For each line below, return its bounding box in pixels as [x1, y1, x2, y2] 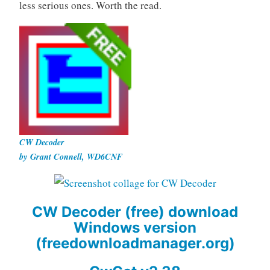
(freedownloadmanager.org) [35, 234, 235, 253]
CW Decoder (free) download [32, 203, 238, 221]
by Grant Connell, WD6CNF [19, 151, 123, 163]
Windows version [74, 219, 196, 237]
